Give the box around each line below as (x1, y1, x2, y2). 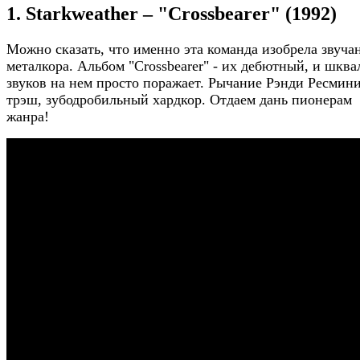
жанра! (6, 108, 49, 125)
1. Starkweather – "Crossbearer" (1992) (6, 3, 337, 25)
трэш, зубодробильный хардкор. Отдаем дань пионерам (6, 92, 352, 108)
